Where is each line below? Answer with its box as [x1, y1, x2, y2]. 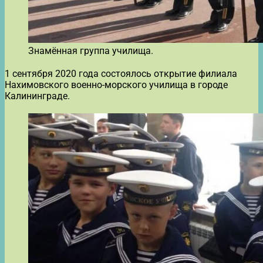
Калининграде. [5, 90, 70, 102]
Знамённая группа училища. [28, 45, 153, 56]
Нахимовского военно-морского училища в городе [5, 79, 228, 90]
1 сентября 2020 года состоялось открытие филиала [5, 68, 237, 79]
